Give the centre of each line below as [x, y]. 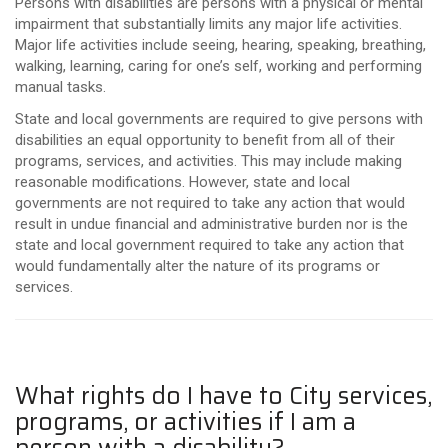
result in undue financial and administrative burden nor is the [211, 223]
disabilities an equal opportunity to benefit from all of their [205, 139]
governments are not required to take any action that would [210, 202]
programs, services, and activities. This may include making [208, 160]
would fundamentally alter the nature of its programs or [197, 265]
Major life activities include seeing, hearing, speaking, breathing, [220, 45]
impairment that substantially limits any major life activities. [208, 24]
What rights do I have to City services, [223, 395]
